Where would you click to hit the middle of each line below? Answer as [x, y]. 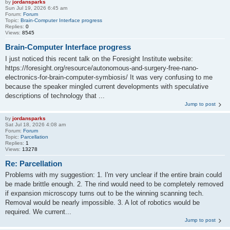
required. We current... [38, 212]
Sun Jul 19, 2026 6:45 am [36, 8]
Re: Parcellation [34, 163]
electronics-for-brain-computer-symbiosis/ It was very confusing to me [109, 77]
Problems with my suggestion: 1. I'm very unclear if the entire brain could [113, 175]
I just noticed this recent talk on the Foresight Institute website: [99, 59]
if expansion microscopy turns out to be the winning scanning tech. [104, 193]
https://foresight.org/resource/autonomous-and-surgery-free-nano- [102, 68]
